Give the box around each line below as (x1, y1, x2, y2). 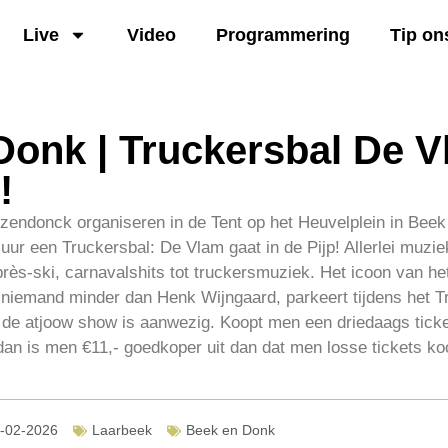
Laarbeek (92, 422, 152, 439)
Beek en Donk (186, 422, 275, 439)
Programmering (216, 24, 350, 45)
